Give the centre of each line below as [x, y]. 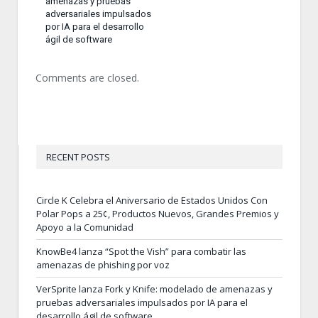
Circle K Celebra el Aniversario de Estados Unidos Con [152, 200]
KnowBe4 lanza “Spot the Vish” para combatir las [141, 251]
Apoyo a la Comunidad [85, 227]
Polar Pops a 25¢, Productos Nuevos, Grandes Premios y [158, 213]
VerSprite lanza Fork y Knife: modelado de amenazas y [154, 289]
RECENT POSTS [78, 157]
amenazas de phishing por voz [103, 264]
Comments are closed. [87, 77]
